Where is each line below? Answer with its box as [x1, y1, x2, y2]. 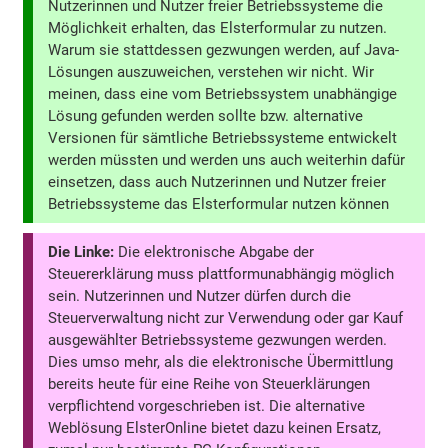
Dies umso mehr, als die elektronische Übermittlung [48, 352, 394, 371]
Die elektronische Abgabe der [114, 242, 315, 261]
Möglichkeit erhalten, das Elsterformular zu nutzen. [48, 19, 388, 38]
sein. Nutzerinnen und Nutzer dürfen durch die [48, 286, 352, 305]
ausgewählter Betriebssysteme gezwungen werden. [48, 330, 388, 349]
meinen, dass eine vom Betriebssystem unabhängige [48, 85, 398, 104]
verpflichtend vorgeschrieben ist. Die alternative [48, 396, 366, 415]
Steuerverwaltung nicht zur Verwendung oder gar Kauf [48, 308, 404, 327]
